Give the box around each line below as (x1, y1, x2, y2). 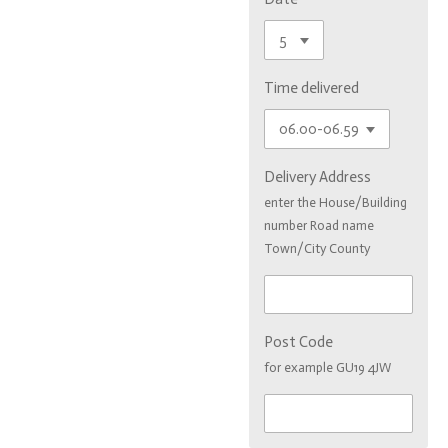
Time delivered (264, 78, 359, 97)
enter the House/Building (264, 194, 407, 210)
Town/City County (264, 240, 370, 256)
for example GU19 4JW (264, 360, 391, 375)
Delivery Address (264, 167, 371, 186)
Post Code (264, 333, 333, 351)
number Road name (264, 217, 374, 233)
